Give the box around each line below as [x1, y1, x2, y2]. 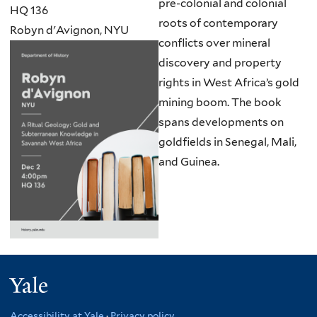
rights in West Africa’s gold [158, 76, 299, 90]
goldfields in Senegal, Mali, [158, 135, 296, 149]
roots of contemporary [158, 16, 278, 30]
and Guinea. [158, 155, 219, 169]
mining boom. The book [158, 96, 282, 110]
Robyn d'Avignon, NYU [10, 23, 129, 37]
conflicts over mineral [158, 36, 270, 50]
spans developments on [158, 115, 284, 129]
